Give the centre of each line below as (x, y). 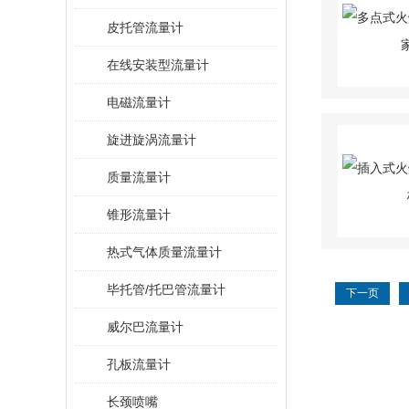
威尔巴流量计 (145, 327)
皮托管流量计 (145, 27)
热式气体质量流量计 (164, 252)
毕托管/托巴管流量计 (166, 289)
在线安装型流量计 (158, 65)
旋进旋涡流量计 (152, 140)
